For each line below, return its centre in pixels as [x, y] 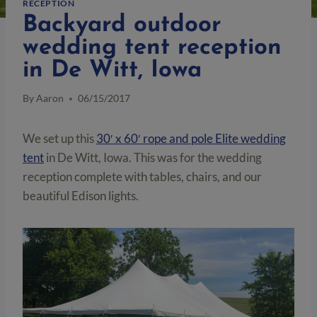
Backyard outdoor [122, 25]
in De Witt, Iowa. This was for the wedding [153, 158]
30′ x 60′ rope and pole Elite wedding [191, 139]
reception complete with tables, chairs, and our [142, 177]
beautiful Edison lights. [81, 196]
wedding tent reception [152, 47]
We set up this [59, 139]
